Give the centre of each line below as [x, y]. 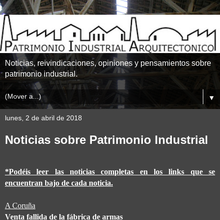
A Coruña [20, 206]
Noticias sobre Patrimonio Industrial [107, 140]
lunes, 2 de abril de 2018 [43, 118]
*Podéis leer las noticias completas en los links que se [110, 172]
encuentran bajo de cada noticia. [59, 183]
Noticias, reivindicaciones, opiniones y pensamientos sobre [108, 63]
